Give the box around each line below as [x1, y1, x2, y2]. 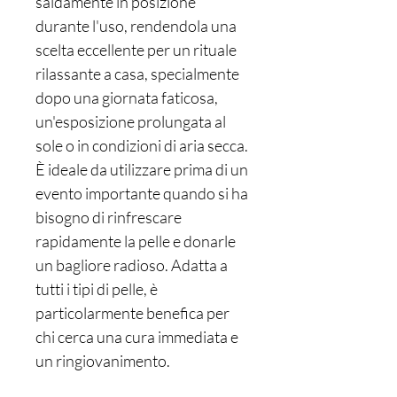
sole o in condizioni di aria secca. [35, 136, 248, 156]
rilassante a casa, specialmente [35, 64, 239, 84]
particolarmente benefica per [35, 303, 230, 323]
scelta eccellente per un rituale [35, 40, 237, 60]
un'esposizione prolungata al [35, 112, 226, 132]
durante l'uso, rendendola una [35, 16, 237, 36]
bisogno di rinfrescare [35, 207, 182, 228]
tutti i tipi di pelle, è [35, 279, 158, 300]
